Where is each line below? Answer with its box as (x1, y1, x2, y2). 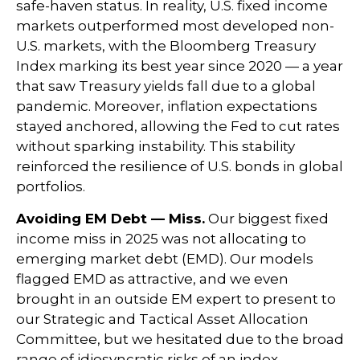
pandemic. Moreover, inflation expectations (16, 97, 317, 114)
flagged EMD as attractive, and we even (16, 270, 288, 287)
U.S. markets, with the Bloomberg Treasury (16, 37, 316, 54)
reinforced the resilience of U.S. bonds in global (16, 157, 343, 174)
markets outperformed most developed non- (16, 17, 334, 34)
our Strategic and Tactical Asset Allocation (16, 310, 309, 327)
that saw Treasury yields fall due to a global (16, 77, 316, 94)
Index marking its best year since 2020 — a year (16, 57, 343, 74)
